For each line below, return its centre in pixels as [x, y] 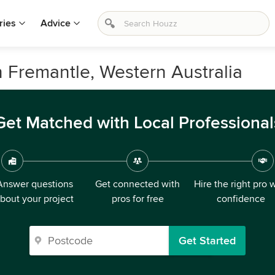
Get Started [207, 241]
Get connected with [137, 184]
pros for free [137, 199]
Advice [56, 23]
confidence [241, 199]
